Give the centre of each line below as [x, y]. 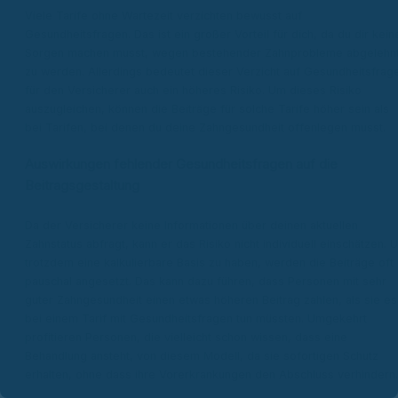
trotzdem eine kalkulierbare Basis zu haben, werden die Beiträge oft [209, 263]
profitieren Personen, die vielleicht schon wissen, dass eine [186, 338]
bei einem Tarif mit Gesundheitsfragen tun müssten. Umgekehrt [196, 319]
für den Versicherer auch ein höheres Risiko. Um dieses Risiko [193, 90]
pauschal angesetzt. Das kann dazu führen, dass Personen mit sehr [206, 282]
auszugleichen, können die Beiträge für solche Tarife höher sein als [207, 108]
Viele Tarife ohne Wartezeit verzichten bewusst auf [163, 15]
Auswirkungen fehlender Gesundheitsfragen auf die [181, 164]
